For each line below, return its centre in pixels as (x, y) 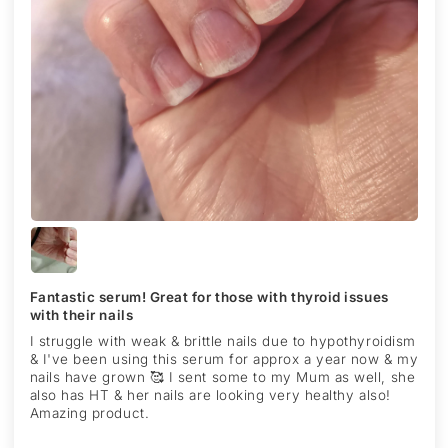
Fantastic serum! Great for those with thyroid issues (209, 297)
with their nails (81, 315)
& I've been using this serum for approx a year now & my (224, 359)
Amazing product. (89, 413)
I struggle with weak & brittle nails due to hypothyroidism (222, 341)
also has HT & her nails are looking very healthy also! (210, 395)
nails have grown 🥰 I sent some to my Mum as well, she (222, 377)
